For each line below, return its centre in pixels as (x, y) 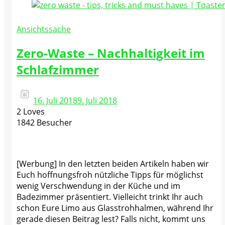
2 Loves (31, 111)
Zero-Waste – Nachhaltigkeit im (111, 53)
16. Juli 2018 (55, 100)
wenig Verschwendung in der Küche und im (98, 186)
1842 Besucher (44, 122)
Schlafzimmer (58, 69)
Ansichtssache (44, 29)
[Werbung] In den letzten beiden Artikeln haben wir (113, 163)
